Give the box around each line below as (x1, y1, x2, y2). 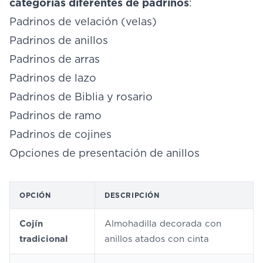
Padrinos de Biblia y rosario (9, 90, 153, 103)
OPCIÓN (19, 191, 51, 200)
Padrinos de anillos (9, 34, 108, 46)
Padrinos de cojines (9, 128, 112, 140)
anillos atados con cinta (104, 234, 209, 244)
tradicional (19, 234, 68, 244)
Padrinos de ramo (9, 109, 102, 122)
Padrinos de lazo (9, 72, 96, 84)
